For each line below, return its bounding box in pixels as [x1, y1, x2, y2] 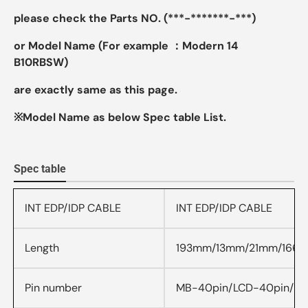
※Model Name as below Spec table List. [14, 110, 226, 125]
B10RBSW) [14, 55, 68, 70]
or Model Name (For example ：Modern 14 [14, 38, 238, 54]
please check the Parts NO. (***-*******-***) [14, 11, 256, 26]
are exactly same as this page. [14, 82, 177, 98]
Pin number [25, 280, 82, 295]
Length [25, 240, 59, 255]
